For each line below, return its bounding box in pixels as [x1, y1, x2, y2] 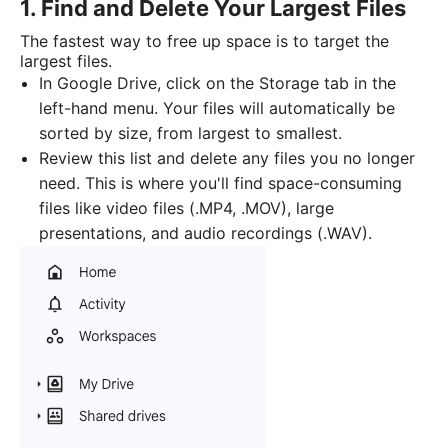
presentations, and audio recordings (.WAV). [39, 223, 378, 244]
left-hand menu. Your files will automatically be [39, 98, 396, 119]
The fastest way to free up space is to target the [20, 31, 389, 52]
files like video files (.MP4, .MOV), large [39, 198, 335, 219]
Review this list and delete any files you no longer [39, 148, 416, 169]
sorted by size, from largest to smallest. [39, 123, 343, 144]
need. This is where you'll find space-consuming [39, 173, 403, 194]
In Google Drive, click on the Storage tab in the [39, 73, 397, 94]
